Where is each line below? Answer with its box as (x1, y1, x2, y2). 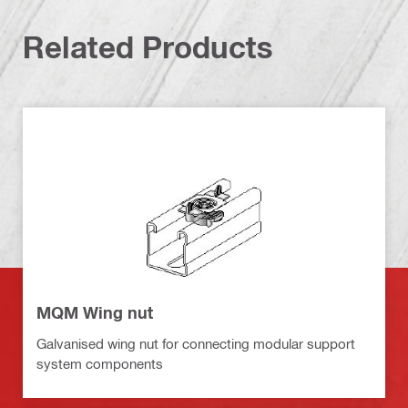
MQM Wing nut (36, 302, 153, 323)
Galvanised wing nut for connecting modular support (36, 335, 355, 352)
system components (36, 355, 163, 372)
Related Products (23, 29, 273, 66)
